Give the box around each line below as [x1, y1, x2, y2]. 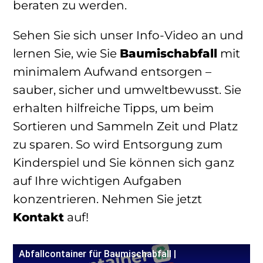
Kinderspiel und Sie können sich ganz [13, 155, 234, 170]
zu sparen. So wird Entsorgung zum [13, 137, 222, 151]
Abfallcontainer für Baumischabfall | [19, 248, 176, 259]
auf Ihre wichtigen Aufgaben [13, 173, 182, 188]
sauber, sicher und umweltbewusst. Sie [13, 82, 241, 97]
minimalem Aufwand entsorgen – [13, 64, 211, 79]
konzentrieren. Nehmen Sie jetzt [13, 191, 202, 206]
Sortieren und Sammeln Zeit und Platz [13, 119, 238, 133]
